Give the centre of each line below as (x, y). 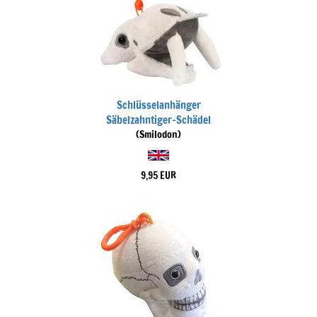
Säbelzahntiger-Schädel (158, 120)
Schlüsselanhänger (158, 105)
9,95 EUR (158, 175)
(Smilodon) (158, 134)
